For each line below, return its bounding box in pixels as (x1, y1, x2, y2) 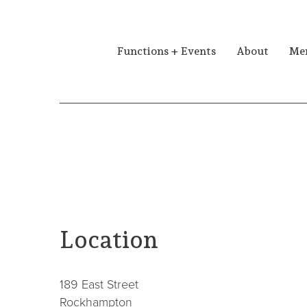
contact (60, 206, 99, 224)
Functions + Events (117, 45, 216, 58)
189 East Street (60, 275, 138, 293)
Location (60, 225, 158, 254)
